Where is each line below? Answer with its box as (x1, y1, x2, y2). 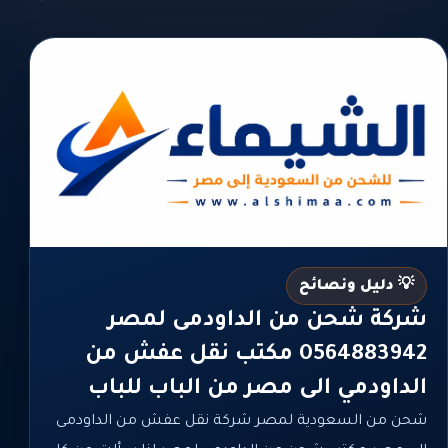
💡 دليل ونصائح (299, 278, 414, 295)
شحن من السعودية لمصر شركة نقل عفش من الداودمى (56, 413, 427, 430)
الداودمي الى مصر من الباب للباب (88, 377, 427, 402)
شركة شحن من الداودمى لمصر (108, 309, 427, 334)
